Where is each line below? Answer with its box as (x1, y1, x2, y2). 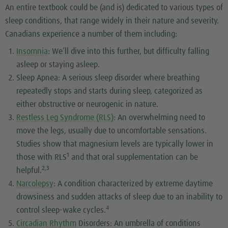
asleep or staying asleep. (16, 60, 100, 69)
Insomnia (16, 47, 48, 55)
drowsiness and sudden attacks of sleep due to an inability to (16, 192, 223, 201)
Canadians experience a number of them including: (5, 30, 177, 38)
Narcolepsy (16, 179, 54, 188)
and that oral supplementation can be (69, 153, 198, 161)
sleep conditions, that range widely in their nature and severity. (5, 16, 219, 25)
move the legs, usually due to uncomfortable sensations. (16, 126, 207, 135)
